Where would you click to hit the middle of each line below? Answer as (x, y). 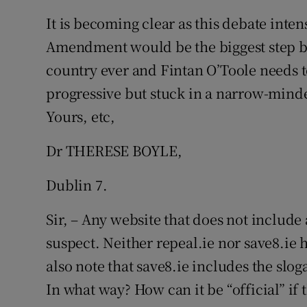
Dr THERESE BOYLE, (114, 150)
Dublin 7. (77, 185)
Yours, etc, (81, 116)
